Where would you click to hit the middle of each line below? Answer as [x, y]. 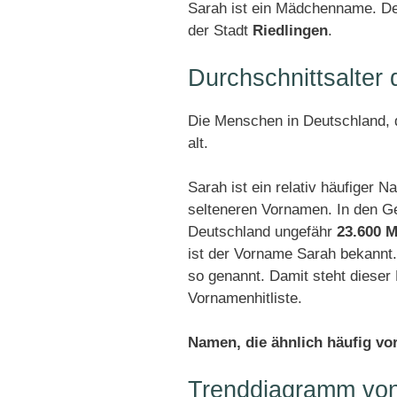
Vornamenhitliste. [245, 298]
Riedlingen [290, 31]
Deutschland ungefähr [262, 232]
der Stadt [220, 31]
